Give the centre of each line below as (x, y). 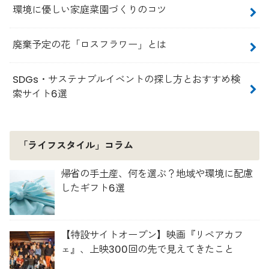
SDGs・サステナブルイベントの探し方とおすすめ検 (127, 80)
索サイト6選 (40, 94)
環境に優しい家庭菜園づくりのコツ (90, 10)
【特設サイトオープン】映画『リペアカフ (152, 235)
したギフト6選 (93, 189)
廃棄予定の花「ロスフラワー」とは (90, 45)
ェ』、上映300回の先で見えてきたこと (147, 250)
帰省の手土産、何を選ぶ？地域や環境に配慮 (157, 174)
